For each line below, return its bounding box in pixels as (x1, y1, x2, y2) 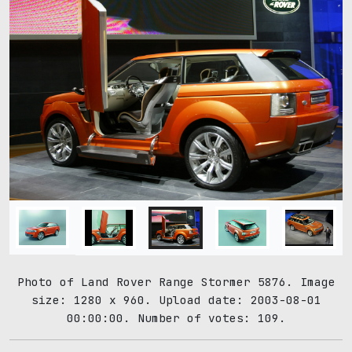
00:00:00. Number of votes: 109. (66, 310, 286, 325)
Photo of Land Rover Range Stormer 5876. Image (16, 274, 335, 289)
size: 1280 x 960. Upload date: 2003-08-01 (31, 292, 321, 307)
